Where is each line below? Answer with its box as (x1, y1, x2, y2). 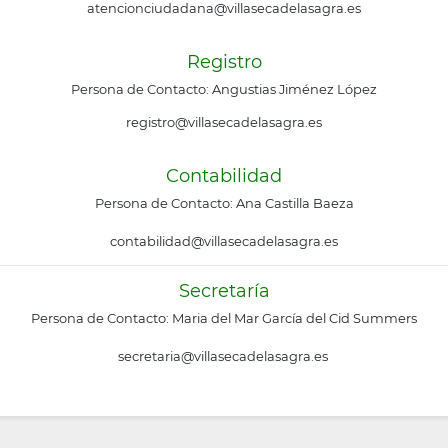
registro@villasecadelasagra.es (126, 114, 322, 131)
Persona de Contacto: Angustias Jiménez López (71, 81, 377, 98)
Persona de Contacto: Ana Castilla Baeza (94, 195, 354, 212)
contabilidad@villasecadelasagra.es (110, 233, 338, 250)
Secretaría (178, 279, 270, 302)
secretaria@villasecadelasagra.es (117, 348, 331, 364)
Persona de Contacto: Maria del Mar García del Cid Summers (31, 310, 417, 326)
